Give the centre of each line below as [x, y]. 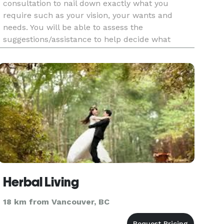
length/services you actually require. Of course [94, 51]
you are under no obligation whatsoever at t [88, 63]
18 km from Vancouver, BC [56, 202]
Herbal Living [41, 182]
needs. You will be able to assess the [73, 27]
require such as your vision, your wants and [88, 15]
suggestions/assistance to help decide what [87, 39]
